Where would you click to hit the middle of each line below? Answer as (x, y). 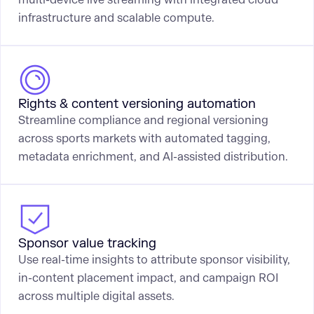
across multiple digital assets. (96, 296)
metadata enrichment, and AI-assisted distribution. (153, 157)
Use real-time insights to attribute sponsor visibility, (154, 260)
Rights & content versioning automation (137, 104)
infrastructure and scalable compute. (116, 18)
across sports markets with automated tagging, (144, 139)
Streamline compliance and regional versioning (143, 121)
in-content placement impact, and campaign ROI (148, 278)
